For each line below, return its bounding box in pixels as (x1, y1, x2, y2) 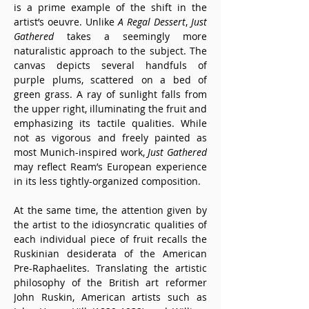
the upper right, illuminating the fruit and (14, 102, 207, 115)
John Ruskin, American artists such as (14, 290, 207, 303)
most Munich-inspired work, (14, 146, 148, 159)
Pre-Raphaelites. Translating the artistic (14, 261, 207, 275)
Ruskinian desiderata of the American (14, 247, 207, 260)
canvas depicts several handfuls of (14, 59, 207, 72)
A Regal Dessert (118, 15, 186, 28)
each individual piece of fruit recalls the (14, 232, 207, 246)
